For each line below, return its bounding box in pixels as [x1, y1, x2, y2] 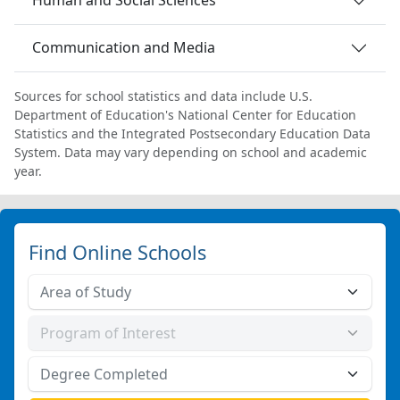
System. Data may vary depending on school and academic [14, 143, 367, 161]
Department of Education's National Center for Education [14, 105, 356, 123]
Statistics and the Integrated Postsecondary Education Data [14, 124, 371, 142]
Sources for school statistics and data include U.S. [14, 87, 312, 104]
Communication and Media [32, 37, 215, 58]
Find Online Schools [29, 238, 206, 265]
